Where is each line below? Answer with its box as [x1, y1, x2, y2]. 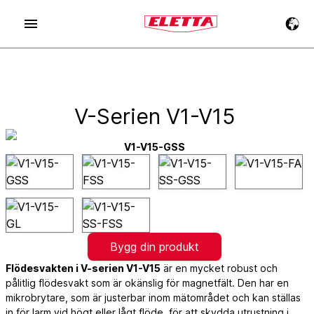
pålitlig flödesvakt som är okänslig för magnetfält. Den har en [6, 277, 289, 289]
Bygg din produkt [109, 240, 199, 254]
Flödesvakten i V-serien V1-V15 [6, 262, 161, 274]
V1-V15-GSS [123, 141, 185, 153]
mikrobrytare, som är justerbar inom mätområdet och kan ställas [6, 292, 301, 303]
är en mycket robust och [161, 262, 278, 274]
